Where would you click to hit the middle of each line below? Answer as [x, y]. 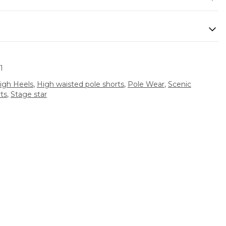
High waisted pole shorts [80, 84]
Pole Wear [146, 84]
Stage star [29, 94]
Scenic [179, 84]
